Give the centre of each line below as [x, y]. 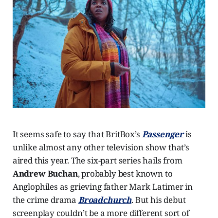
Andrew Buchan [45, 174]
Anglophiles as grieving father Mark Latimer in [102, 187]
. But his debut [159, 200]
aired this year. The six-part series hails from [97, 161]
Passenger [163, 134]
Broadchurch [105, 200]
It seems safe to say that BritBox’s [77, 134]
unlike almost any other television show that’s [101, 147]
